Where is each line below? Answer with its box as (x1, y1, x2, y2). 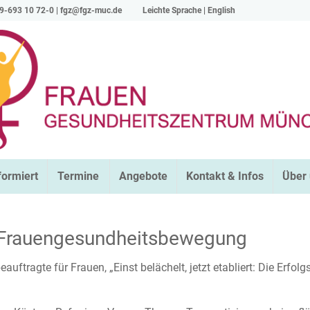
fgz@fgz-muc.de (60, 6, 122, 15)
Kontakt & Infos (185, 170, 264, 183)
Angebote (118, 170, 167, 183)
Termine (57, 170, 100, 183)
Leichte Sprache (142, 6, 201, 15)
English (207, 6, 235, 15)
